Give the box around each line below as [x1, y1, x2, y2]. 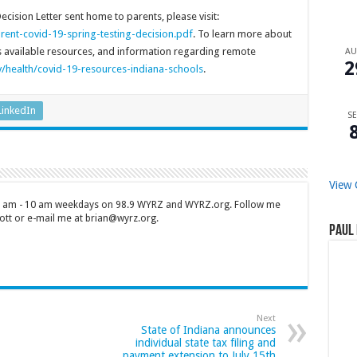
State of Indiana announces [140, 324, 276, 337]
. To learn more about [192, 28, 292, 41]
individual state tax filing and [135, 336, 276, 350]
